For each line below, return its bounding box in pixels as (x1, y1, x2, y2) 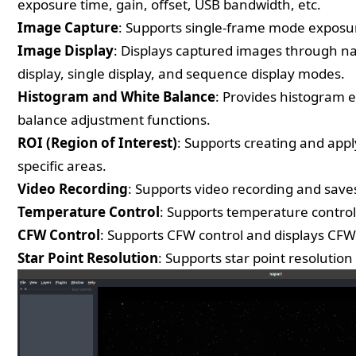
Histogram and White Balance (17, 87, 215, 106)
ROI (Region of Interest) (17, 133, 177, 153)
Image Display (17, 41, 114, 60)
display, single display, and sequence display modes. (17, 64, 345, 83)
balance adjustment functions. (17, 110, 211, 130)
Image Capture (17, 18, 118, 37)
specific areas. (17, 157, 106, 176)
